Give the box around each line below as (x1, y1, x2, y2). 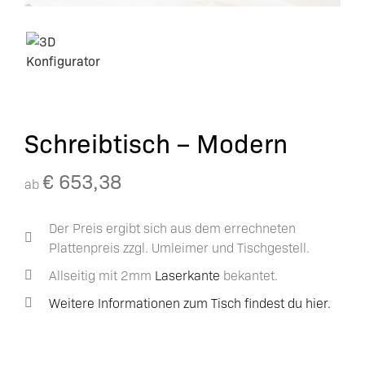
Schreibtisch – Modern (24, 124, 288, 160)
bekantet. (220, 266, 278, 284)
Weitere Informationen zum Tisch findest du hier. (49, 293, 331, 311)
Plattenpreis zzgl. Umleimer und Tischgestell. (49, 238, 310, 256)
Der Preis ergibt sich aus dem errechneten (49, 218, 296, 236)
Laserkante (155, 266, 220, 284)
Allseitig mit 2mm (49, 266, 155, 284)
